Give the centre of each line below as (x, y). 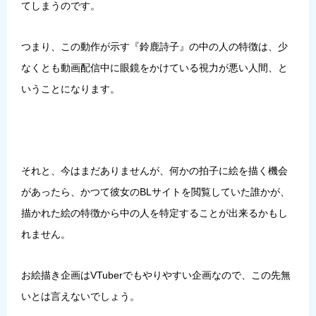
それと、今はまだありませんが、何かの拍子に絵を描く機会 (154, 171)
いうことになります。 (71, 89)
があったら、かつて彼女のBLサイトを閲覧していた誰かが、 (156, 192)
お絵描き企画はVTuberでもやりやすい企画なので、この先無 (156, 275)
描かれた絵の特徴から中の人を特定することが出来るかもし (154, 213)
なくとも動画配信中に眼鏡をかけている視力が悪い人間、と (154, 68)
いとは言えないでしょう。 (80, 297)
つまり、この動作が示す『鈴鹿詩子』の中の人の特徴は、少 (154, 47)
